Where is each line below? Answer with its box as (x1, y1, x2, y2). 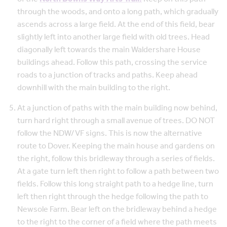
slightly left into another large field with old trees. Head (17, 29, 210, 45)
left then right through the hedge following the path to (17, 188, 208, 205)
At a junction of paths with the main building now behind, (17, 100, 217, 116)
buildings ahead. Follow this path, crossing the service (17, 54, 207, 70)
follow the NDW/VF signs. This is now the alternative (17, 125, 202, 141)
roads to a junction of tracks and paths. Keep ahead (17, 67, 198, 83)
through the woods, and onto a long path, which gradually (17, 4, 218, 20)
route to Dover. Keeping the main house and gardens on (17, 138, 215, 154)
